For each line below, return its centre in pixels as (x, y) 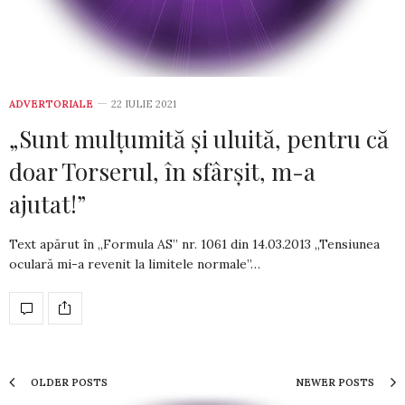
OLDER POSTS (68, 382)
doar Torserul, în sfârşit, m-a (162, 171)
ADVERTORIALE (51, 104)
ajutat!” (47, 203)
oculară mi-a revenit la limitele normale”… (135, 264)
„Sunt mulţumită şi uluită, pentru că (199, 138)
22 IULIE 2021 (144, 104)
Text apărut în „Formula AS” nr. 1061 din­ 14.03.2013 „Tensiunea (194, 244)
